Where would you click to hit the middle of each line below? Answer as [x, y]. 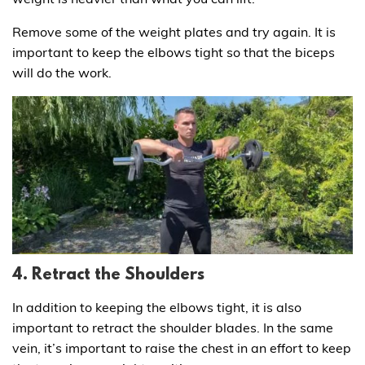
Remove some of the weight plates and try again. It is [174, 31]
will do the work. [62, 72]
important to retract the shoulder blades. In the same [173, 327]
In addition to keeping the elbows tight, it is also [157, 307]
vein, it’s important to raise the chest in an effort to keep [182, 347]
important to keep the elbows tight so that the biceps [174, 52]
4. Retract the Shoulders [108, 275]
